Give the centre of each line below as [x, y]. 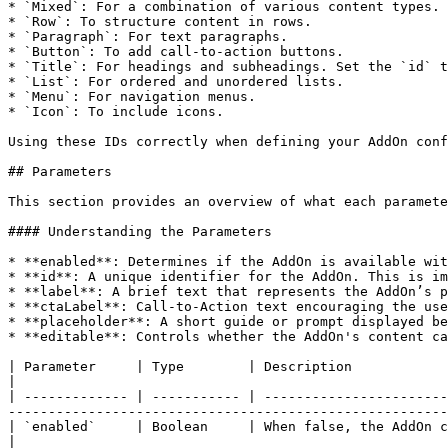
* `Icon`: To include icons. [116, 111]
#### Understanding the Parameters [140, 231]
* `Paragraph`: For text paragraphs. [148, 36]
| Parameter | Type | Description [180, 366]
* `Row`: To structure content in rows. [160, 21]
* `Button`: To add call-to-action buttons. [176, 51]
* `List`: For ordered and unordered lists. [176, 81]
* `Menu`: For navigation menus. [132, 96]
